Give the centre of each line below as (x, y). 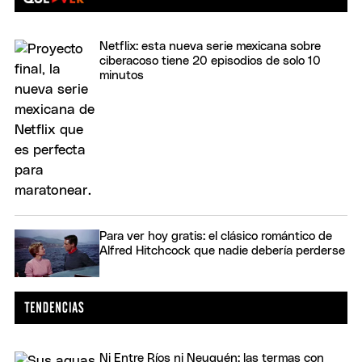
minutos (122, 75)
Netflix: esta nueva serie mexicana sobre (210, 46)
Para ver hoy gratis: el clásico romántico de (216, 236)
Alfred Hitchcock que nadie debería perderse (222, 250)
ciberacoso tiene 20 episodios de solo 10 (210, 61)
